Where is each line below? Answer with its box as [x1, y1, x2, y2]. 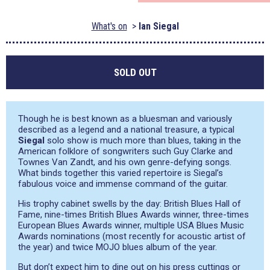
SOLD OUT [113, 66, 157, 78]
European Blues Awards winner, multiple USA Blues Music [18, 220, 244, 231]
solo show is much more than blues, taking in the [45, 135, 241, 146]
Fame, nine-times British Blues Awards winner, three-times [18, 209, 249, 220]
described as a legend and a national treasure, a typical [18, 124, 234, 135]
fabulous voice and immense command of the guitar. [18, 178, 228, 189]
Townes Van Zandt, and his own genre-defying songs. [18, 157, 231, 168]
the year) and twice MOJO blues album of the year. [18, 242, 217, 253]
